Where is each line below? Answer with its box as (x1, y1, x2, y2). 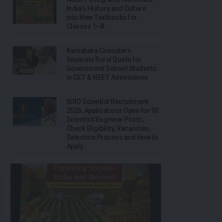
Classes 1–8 (66, 22, 104, 30)
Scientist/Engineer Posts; (66, 115, 144, 123)
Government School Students (66, 64, 157, 72)
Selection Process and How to (66, 133, 158, 141)
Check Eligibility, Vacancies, (66, 124, 151, 132)
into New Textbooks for (66, 13, 137, 21)
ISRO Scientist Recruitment (66, 97, 149, 106)
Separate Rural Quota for (66, 55, 142, 63)
